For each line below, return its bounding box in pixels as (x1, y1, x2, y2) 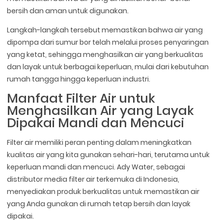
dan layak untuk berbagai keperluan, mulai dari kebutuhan (7, 62, 209, 72)
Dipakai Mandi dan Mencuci (7, 114, 185, 132)
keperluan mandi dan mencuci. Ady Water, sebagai (7, 162, 186, 172)
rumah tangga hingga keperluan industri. (7, 74, 151, 84)
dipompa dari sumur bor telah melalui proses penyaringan (7, 37, 209, 48)
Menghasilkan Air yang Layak (7, 102, 194, 120)
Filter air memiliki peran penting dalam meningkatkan (7, 137, 192, 148)
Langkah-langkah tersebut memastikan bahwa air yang (7, 25, 203, 35)
